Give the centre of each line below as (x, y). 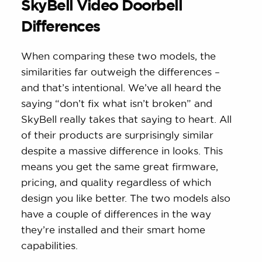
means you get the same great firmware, (120, 167)
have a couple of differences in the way (116, 214)
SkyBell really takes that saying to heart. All (127, 119)
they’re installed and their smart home (113, 230)
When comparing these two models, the (119, 56)
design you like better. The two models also (126, 198)
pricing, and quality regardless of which (116, 182)
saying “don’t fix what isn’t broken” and (117, 104)
